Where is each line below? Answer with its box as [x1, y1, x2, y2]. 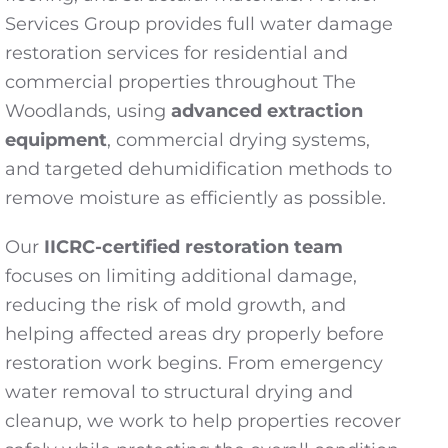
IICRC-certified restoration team [44, 236, 343, 258]
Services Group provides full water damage [5, 13, 393, 35]
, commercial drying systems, [107, 129, 370, 151]
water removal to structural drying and [5, 381, 353, 403]
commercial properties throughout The [5, 71, 356, 93]
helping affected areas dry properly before [5, 323, 384, 345]
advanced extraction [171, 100, 363, 122]
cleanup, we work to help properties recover [5, 410, 401, 432]
